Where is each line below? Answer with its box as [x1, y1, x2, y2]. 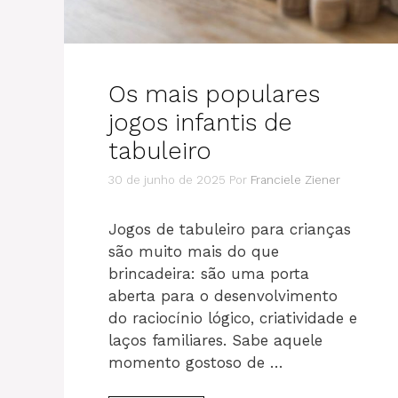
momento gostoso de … [108, 353, 283, 371]
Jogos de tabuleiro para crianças [108, 219, 351, 238]
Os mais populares [108, 80, 320, 108]
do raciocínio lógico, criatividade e [108, 308, 357, 327]
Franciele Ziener [251, 172, 340, 187]
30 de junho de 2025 [108, 172, 226, 187]
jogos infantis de [108, 108, 292, 137]
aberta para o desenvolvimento [108, 286, 338, 305]
